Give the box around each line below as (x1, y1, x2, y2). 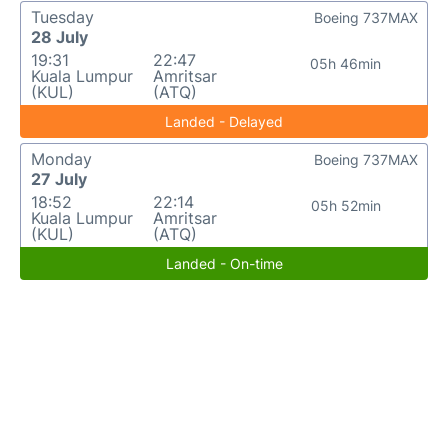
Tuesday (31, 7, 94, 27)
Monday (31, 149, 92, 169)
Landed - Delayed (165, 113, 283, 130)
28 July (31, 27, 88, 47)
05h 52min (310, 197, 381, 214)
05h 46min (310, 55, 382, 72)
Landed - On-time (165, 255, 283, 272)
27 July (31, 169, 87, 189)
